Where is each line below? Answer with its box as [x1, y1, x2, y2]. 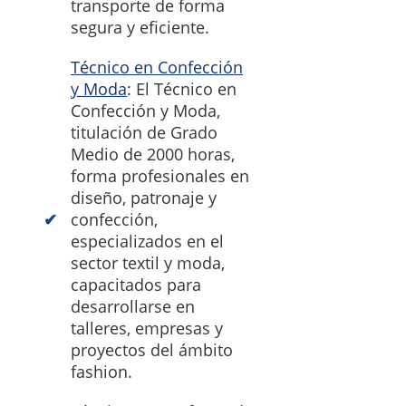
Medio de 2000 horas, [71, 143, 235, 166]
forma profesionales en [71, 165, 249, 188]
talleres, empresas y [71, 317, 223, 340]
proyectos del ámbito [71, 339, 233, 362]
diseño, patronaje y [71, 187, 217, 209]
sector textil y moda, [71, 252, 225, 275]
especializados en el [71, 230, 224, 253]
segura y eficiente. [71, 16, 209, 39]
